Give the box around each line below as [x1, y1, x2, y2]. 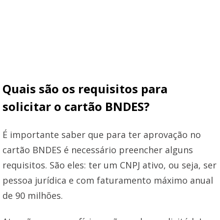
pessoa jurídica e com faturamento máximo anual [2, 174, 213, 186]
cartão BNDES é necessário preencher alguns [2, 143, 193, 156]
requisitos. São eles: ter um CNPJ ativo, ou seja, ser [2, 159, 217, 171]
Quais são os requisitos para [2, 80, 167, 97]
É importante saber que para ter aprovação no [2, 128, 201, 140]
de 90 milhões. [2, 189, 63, 201]
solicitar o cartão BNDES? [2, 98, 150, 114]
